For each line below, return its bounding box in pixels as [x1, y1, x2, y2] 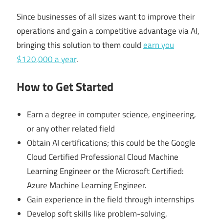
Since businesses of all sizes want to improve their [17, 10, 195, 23]
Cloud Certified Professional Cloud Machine [27, 150, 179, 163]
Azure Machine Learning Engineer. [27, 178, 147, 192]
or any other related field [27, 122, 115, 135]
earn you [143, 38, 174, 51]
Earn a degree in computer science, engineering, [27, 108, 197, 121]
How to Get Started [17, 78, 113, 96]
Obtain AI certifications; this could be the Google [27, 136, 196, 149]
